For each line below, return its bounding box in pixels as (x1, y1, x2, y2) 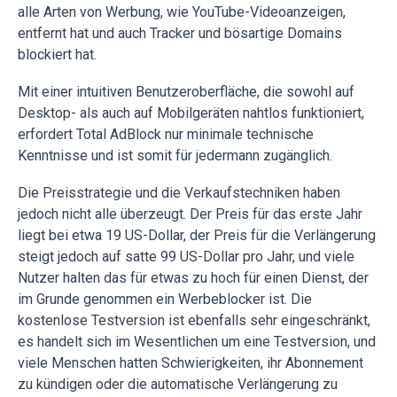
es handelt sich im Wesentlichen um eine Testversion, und (18, 333, 376, 351)
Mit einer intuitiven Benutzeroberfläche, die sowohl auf (18, 83, 354, 101)
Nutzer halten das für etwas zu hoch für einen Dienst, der (18, 269, 369, 287)
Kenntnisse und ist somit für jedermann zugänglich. (18, 147, 332, 165)
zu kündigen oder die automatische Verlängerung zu (18, 376, 338, 393)
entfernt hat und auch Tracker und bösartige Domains (18, 25, 342, 43)
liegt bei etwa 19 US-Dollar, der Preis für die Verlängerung (18, 227, 376, 245)
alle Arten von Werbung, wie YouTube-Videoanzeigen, (18, 4, 346, 21)
